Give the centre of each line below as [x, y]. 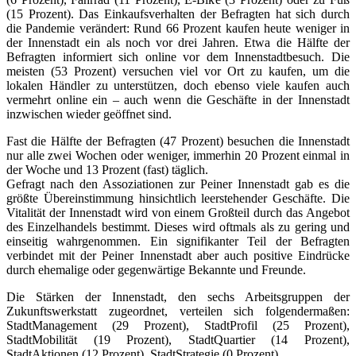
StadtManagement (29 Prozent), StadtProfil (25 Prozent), [178, 325]
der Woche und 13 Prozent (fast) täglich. [107, 169]
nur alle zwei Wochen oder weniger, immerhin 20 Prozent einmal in [178, 155]
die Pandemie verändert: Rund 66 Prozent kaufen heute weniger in [178, 28]
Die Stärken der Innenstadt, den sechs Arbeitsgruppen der [178, 296]
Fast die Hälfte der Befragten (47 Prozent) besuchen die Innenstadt [178, 141]
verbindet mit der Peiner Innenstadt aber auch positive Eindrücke [178, 255]
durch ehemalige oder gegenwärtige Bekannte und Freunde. [156, 269]
